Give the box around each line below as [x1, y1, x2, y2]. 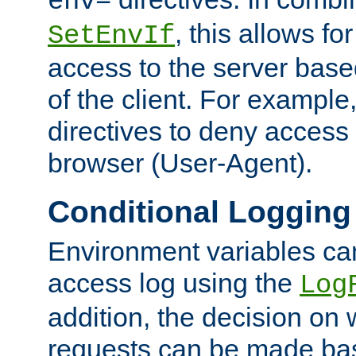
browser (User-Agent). [48, 147, 312, 178]
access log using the [48, 267, 300, 298]
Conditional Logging [48, 195, 351, 230]
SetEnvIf [48, 20, 175, 51]
